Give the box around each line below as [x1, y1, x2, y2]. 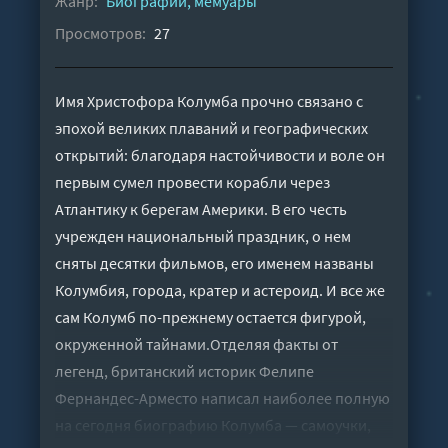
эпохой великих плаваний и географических [55, 117, 368, 138]
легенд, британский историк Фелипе [55, 360, 314, 381]
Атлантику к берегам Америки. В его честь [55, 198, 347, 219]
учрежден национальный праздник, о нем [55, 225, 351, 246]
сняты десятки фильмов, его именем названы [55, 252, 374, 273]
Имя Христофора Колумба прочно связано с [55, 90, 363, 111]
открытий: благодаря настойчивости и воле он [55, 144, 385, 165]
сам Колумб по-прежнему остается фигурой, [55, 306, 366, 327]
